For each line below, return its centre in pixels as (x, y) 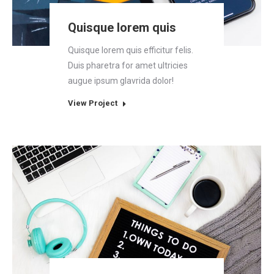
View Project (93, 103)
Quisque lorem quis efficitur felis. (131, 50)
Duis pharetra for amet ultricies (128, 66)
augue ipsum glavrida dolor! (121, 81)
